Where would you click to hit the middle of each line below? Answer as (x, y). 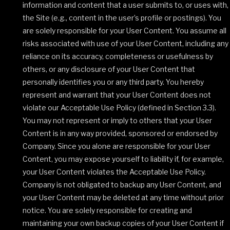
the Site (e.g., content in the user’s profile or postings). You (122, 18)
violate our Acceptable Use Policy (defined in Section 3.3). (119, 108)
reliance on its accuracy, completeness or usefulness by (118, 56)
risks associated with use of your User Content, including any (126, 43)
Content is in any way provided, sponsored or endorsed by (120, 133)
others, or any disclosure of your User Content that (109, 69)
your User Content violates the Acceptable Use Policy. (114, 172)
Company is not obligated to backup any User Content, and (122, 185)
